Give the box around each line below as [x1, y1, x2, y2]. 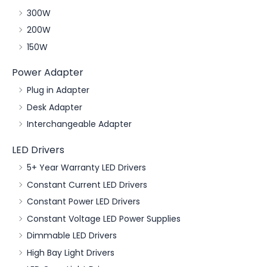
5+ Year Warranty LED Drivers [27, 162, 146, 174]
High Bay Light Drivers [27, 246, 114, 259]
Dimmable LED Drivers [27, 229, 117, 242]
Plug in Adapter [27, 84, 89, 97]
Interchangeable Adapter [27, 118, 132, 131]
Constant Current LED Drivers [27, 178, 147, 191]
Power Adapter [12, 66, 83, 80]
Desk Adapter [27, 101, 82, 113]
